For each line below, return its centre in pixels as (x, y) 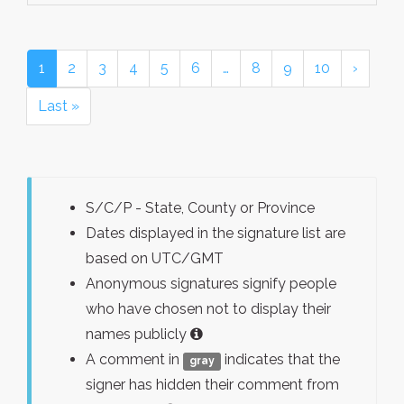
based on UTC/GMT (155, 258)
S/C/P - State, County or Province (200, 208)
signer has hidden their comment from (212, 385)
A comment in (134, 359)
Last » (59, 106)
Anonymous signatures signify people (211, 284)
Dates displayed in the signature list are (216, 233)
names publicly (138, 334)
